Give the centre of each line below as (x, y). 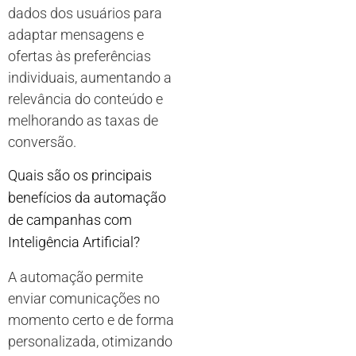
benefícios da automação (87, 197)
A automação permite (75, 277)
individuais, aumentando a (90, 78)
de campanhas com (70, 219)
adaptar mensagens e (76, 35)
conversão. (42, 142)
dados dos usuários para (85, 14)
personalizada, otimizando (90, 341)
